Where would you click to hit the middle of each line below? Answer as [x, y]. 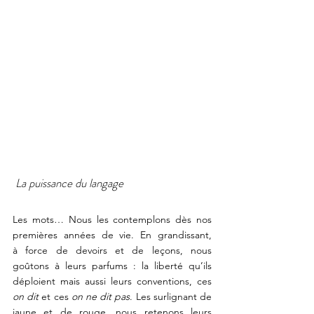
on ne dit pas [101, 296]
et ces [55, 296]
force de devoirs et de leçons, [104, 250]
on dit [26, 296]
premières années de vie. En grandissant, [112, 235]
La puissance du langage [68, 183]
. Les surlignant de [171, 296]
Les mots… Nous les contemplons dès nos [112, 219]
